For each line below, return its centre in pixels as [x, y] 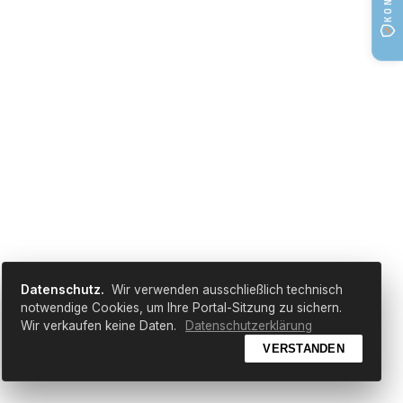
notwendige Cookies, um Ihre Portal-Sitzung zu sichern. [181, 308]
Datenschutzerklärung [249, 326]
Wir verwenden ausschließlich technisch [225, 290]
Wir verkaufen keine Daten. [100, 326]
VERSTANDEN [304, 349]
